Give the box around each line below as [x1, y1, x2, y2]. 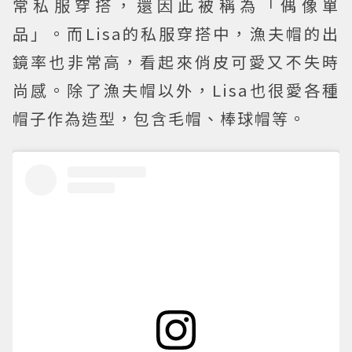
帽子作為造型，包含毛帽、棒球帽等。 [13, 107, 306, 130]
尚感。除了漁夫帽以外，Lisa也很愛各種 [13, 79, 339, 102]
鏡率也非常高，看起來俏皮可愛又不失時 [13, 50, 339, 74]
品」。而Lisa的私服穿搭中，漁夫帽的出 [13, 22, 339, 46]
